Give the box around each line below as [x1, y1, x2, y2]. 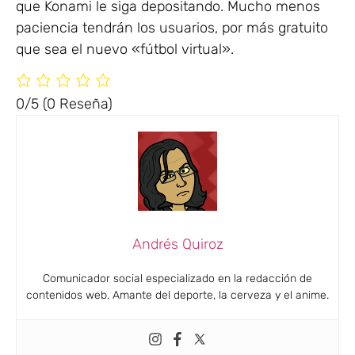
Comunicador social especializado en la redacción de [43, 271, 312, 285]
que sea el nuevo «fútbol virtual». [16, 40, 234, 58]
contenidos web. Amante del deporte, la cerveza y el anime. [26, 288, 329, 302]
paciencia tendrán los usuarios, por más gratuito [16, 18, 328, 36]
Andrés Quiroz [132, 235, 223, 253]
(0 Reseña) [43, 94, 113, 113]
